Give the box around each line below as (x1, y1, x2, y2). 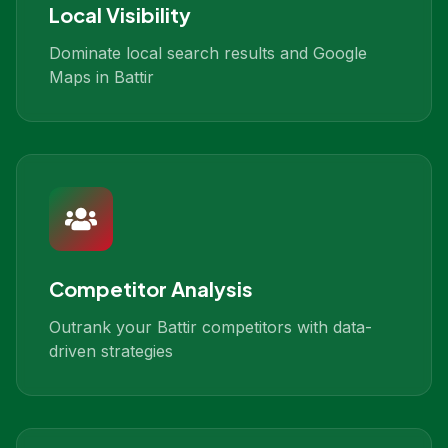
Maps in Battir (49, 67, 154, 87)
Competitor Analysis (49, 276, 253, 301)
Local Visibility (49, 2, 191, 27)
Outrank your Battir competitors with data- (49, 317, 372, 337)
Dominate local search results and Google (49, 43, 367, 63)
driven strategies (49, 341, 173, 361)
